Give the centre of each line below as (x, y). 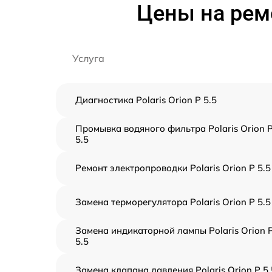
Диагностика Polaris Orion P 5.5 (146, 100)
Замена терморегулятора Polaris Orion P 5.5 (173, 202)
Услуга (88, 58)
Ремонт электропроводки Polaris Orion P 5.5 (173, 168)
